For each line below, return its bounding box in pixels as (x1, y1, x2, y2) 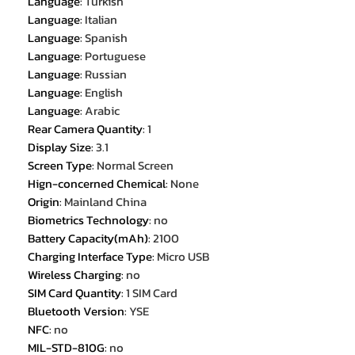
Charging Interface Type (28, 247, 152, 266)
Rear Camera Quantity (28, 120, 143, 139)
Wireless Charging (28, 265, 121, 284)
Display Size (28, 138, 91, 157)
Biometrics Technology (28, 211, 149, 230)
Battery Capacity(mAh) (28, 229, 148, 248)
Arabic (85, 101, 120, 120)
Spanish (85, 29, 128, 48)
